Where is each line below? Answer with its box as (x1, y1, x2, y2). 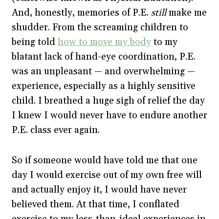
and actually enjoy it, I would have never (12, 183, 187, 196)
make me (166, 6, 207, 19)
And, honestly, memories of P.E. (12, 6, 151, 19)
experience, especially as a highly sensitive (12, 80, 196, 92)
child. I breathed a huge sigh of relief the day (12, 94, 205, 107)
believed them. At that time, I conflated (12, 198, 179, 210)
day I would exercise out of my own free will (12, 169, 202, 181)
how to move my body (58, 36, 151, 48)
